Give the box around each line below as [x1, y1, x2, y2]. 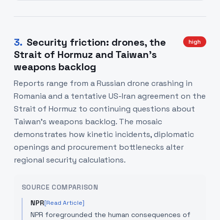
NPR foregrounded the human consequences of [30, 210, 191, 219]
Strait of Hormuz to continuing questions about [14, 104, 195, 114]
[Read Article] [44, 199, 84, 207]
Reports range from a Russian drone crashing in [14, 78, 192, 88]
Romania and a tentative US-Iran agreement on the [14, 91, 206, 101]
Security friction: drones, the [27, 36, 166, 49]
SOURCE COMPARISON [22, 183, 98, 192]
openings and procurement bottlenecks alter [14, 142, 184, 152]
